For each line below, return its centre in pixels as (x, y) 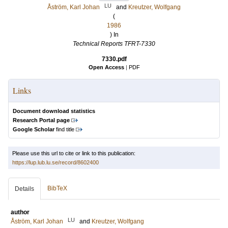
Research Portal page (41, 120)
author (20, 212)
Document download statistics (54, 111)
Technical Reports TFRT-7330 (114, 44)
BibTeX (57, 188)
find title (64, 129)
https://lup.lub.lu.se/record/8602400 (55, 162)
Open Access (106, 67)
